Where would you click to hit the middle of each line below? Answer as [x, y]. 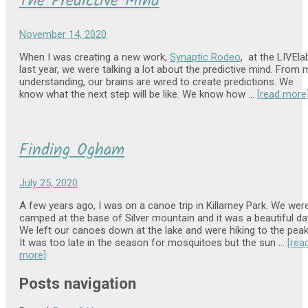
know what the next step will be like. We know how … [138, 94]
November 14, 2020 [63, 34]
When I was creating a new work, [95, 57]
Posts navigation [78, 284]
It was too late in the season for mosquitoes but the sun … [153, 243]
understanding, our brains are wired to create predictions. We [156, 81]
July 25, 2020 [48, 183]
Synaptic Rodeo [205, 57]
